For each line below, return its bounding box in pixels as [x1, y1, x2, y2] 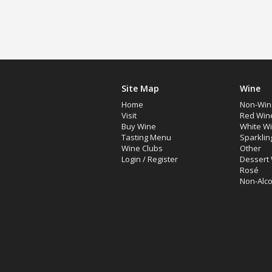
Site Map [121, 83, 159, 94]
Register [147, 154, 178, 165]
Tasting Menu [121, 132, 171, 143]
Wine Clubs [121, 143, 163, 154]
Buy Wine [121, 121, 156, 132]
